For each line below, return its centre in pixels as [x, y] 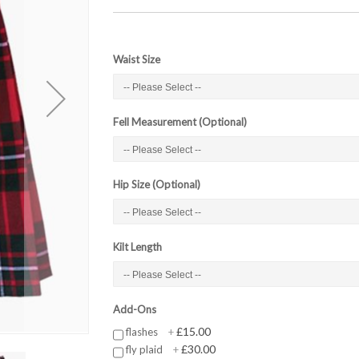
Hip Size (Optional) [156, 185]
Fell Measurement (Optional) [179, 122]
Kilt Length [137, 247]
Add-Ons [134, 310]
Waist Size [136, 60]
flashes [141, 332]
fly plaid [144, 349]
